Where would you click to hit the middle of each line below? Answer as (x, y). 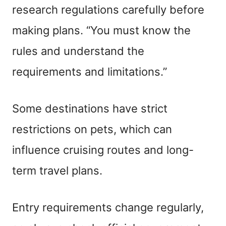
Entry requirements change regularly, (108, 207)
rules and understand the (78, 51)
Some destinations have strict (90, 108)
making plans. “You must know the (101, 30)
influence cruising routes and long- (103, 150)
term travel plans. (57, 170)
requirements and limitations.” (90, 71)
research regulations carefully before (108, 9)
